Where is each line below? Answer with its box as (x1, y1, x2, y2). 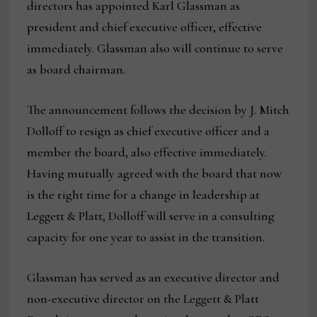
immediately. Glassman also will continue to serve (27, 40, 284, 57)
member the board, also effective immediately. (27, 144, 267, 161)
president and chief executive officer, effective (27, 19, 263, 35)
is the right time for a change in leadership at (27, 187, 260, 203)
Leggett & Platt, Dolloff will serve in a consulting (27, 208, 275, 224)
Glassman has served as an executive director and (27, 270, 280, 286)
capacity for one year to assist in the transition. (27, 229, 265, 246)
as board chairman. (27, 62, 126, 78)
